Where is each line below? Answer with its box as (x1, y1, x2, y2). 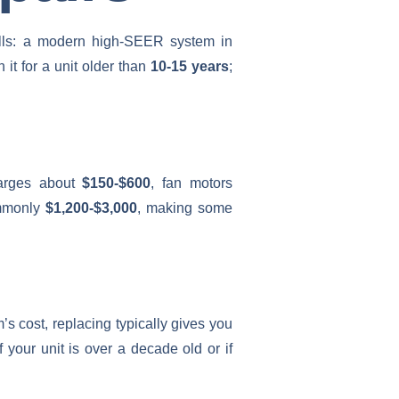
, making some (136, 199, 233, 216)
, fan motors (151, 175, 233, 191)
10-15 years (151, 59, 229, 75)
